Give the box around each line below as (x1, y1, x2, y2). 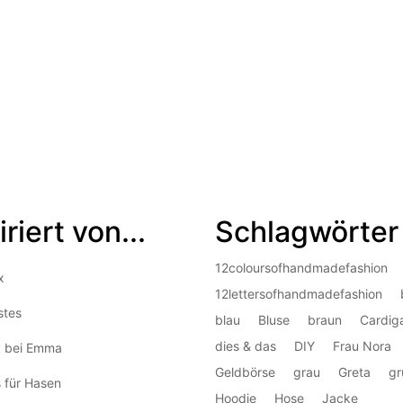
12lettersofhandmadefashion (215, 286, 382, 302)
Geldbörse (215, 364, 275, 381)
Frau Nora (333, 338, 391, 354)
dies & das (215, 338, 276, 354)
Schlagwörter (215, 214, 399, 250)
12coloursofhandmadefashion (215, 260, 388, 276)
